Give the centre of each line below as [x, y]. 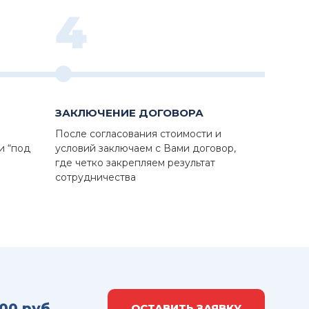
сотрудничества [96, 178]
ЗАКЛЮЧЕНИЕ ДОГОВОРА [129, 113]
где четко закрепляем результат [135, 163]
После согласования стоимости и [138, 134]
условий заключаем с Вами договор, [146, 149]
